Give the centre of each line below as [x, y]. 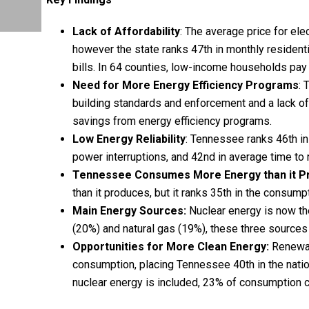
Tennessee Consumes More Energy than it [184, 175]
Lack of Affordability [126, 31]
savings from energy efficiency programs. [172, 121]
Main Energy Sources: [129, 210]
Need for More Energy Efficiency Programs [185, 85]
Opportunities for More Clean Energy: [170, 246]
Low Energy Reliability [129, 139]
